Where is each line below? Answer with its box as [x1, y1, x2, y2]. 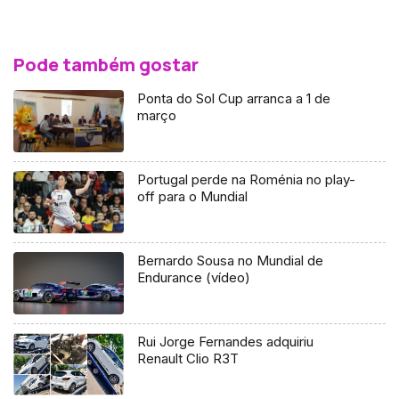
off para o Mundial [137, 188, 248, 206]
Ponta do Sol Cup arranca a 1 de [137, 90, 331, 108]
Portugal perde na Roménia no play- [137, 171, 356, 189]
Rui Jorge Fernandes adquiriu [137, 332, 314, 350]
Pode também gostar [13, 53, 199, 77]
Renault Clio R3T [137, 349, 240, 367]
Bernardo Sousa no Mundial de [137, 251, 324, 269]
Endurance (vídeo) [137, 268, 251, 286]
